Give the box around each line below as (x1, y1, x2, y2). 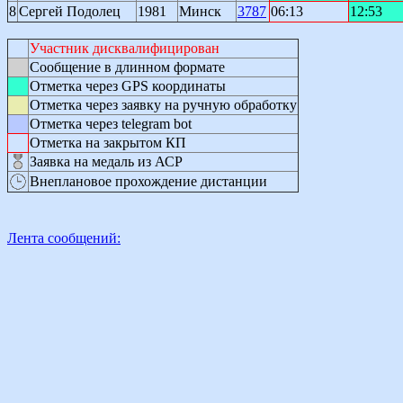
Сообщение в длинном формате (30, 58, 225, 75)
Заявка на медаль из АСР (30, 153, 183, 169)
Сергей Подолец (19, 3, 121, 19)
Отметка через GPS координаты (30, 77, 226, 94)
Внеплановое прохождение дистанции (30, 173, 267, 189)
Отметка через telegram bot (30, 115, 192, 131)
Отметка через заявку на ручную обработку (30, 96, 297, 112)
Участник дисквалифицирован (30, 40, 219, 56)
